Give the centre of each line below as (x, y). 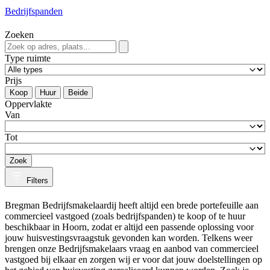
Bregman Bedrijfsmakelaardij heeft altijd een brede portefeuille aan (132, 205)
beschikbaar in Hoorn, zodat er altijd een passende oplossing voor (129, 227)
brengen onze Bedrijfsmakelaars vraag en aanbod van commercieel (132, 248)
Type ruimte (28, 58)
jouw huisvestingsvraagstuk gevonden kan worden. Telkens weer (129, 237)
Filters (37, 181)
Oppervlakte (28, 104)
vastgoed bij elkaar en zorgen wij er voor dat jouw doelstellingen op (133, 259)
